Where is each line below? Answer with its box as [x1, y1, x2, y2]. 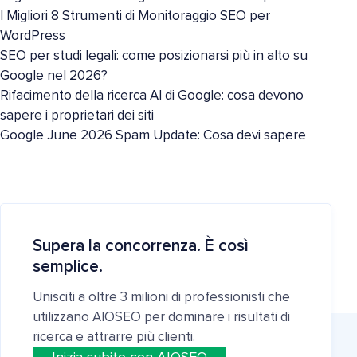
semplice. [33, 258, 103, 275]
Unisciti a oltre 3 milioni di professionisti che [33, 291, 290, 304]
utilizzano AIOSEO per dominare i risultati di [33, 311, 290, 324]
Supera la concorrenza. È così [33, 237, 249, 254]
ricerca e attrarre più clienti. [33, 331, 195, 344]
